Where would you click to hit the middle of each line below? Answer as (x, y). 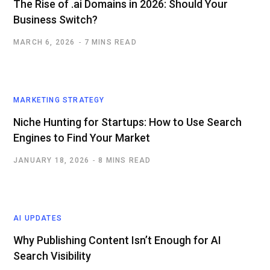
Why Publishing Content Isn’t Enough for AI (117, 240)
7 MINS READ (110, 42)
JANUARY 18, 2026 (52, 160)
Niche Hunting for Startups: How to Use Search (127, 122)
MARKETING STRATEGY (59, 100)
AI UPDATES (38, 218)
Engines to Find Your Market (82, 138)
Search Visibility (52, 256)
